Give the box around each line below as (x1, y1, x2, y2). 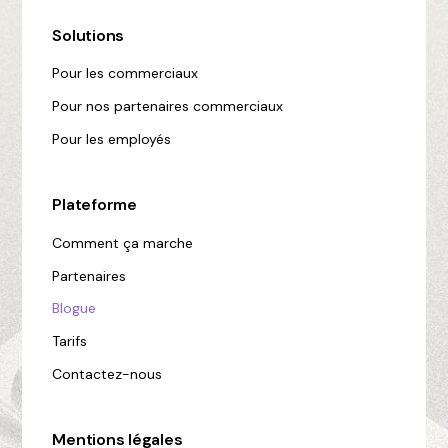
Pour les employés (52, 129, 172, 148)
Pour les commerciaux (52, 64, 199, 83)
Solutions (52, 25, 125, 46)
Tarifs (52, 332, 88, 351)
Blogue (52, 299, 97, 318)
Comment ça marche (52, 233, 194, 252)
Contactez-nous (52, 364, 163, 383)
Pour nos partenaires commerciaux (52, 97, 284, 116)
